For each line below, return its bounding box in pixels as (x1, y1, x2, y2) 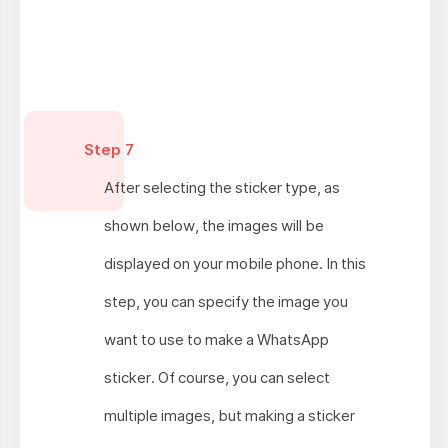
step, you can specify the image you (103, 292, 348, 312)
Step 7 (83, 140, 134, 160)
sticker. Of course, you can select (103, 368, 330, 388)
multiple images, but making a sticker (103, 406, 355, 426)
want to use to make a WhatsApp (103, 330, 329, 350)
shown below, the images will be (103, 216, 324, 236)
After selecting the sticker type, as (103, 178, 340, 198)
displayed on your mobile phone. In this (103, 254, 366, 274)
